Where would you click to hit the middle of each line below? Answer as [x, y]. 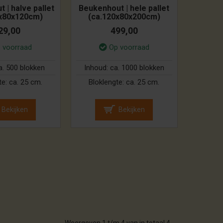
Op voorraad [129, 48]
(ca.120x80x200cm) [124, 17]
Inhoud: [97, 68]
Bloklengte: [108, 82]
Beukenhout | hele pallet [124, 8]
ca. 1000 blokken [137, 68]
